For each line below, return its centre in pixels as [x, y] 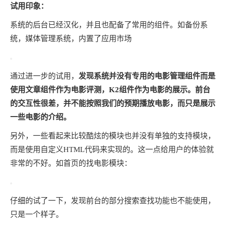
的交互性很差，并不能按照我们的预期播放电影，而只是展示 [113, 103]
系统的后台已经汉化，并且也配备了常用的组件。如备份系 [109, 25]
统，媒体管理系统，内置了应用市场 [71, 38]
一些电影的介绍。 [41, 117]
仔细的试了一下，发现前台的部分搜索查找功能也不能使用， [113, 200]
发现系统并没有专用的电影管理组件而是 [147, 76]
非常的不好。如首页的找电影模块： [71, 163]
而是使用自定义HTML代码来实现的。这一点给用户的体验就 [112, 149]
